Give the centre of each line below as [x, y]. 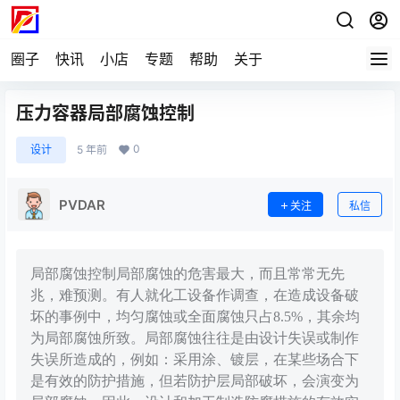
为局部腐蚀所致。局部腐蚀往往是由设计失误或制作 [195, 338]
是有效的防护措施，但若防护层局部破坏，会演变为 [195, 381]
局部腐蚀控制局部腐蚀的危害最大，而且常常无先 [187, 274]
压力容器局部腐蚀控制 [105, 113]
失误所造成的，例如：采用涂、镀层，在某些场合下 [195, 359]
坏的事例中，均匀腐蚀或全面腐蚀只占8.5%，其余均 [195, 317]
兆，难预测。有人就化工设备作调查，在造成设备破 [195, 295]
